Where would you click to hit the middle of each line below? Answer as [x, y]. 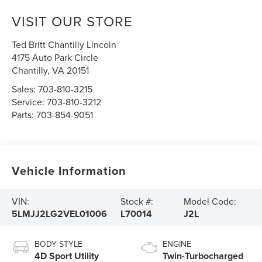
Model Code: [210, 201]
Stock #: [137, 201]
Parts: [24, 114]
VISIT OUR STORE [73, 21]
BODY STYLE [59, 244]
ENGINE [177, 244]
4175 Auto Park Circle [55, 57]
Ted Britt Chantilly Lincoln [64, 44]
